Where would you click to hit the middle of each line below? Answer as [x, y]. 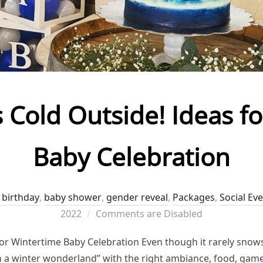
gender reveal [137, 197]
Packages [194, 197]
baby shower [73, 197]
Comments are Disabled [149, 213]
